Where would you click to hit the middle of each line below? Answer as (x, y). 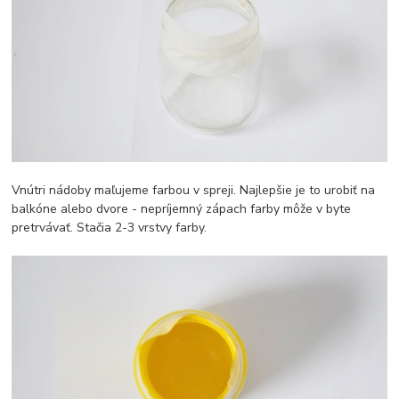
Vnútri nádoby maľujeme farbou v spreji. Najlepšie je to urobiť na (194, 190)
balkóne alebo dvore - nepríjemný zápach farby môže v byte (182, 208)
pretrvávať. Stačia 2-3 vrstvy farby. (110, 227)
